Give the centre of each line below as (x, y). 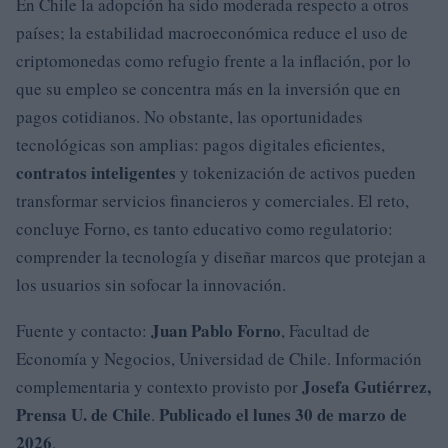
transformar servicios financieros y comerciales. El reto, (212, 200)
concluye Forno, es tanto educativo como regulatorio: (204, 228)
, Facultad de (325, 330)
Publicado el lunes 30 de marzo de (283, 414)
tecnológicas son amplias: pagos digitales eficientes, (200, 144)
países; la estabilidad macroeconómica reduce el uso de (212, 32)
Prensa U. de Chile (83, 414)
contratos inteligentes (96, 172)
